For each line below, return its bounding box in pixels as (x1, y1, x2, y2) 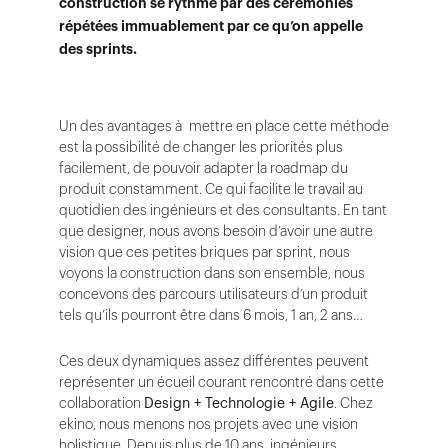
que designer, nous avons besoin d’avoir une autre (59, 221, 373, 241)
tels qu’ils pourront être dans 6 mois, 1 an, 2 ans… (59, 305, 363, 325)
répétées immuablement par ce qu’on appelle (59, 16, 363, 36)
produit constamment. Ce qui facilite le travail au (59, 179, 363, 199)
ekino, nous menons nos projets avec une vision (59, 414, 358, 434)
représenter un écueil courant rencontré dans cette (59, 372, 384, 392)
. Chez (334, 393, 373, 413)
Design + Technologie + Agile (144, 393, 334, 413)
